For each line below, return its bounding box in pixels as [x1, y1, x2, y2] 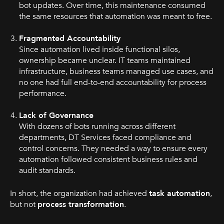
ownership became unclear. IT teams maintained [18, 55, 190, 66]
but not [10, 199, 37, 210]
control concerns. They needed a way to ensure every [18, 143, 207, 154]
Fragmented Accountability [18, 33, 120, 44]
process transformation [37, 199, 124, 210]
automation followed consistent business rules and [18, 154, 197, 165]
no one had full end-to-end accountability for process [18, 77, 206, 88]
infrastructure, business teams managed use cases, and [18, 66, 213, 77]
